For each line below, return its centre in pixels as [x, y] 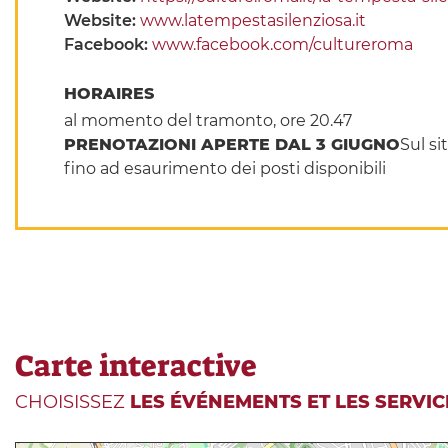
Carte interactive [136, 366]
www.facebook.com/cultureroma [282, 45]
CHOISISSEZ [72, 402]
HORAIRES [111, 94]
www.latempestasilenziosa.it [252, 21]
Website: [101, 21]
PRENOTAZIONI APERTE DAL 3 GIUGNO [231, 145]
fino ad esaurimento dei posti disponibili [224, 169]
